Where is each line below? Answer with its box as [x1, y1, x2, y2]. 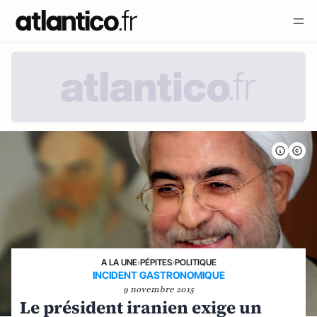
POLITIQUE [174, 257, 217, 267]
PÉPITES [139, 257, 172, 267]
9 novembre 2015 [123, 284, 194, 295]
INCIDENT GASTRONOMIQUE [92, 269, 225, 281]
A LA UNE [100, 257, 137, 267]
